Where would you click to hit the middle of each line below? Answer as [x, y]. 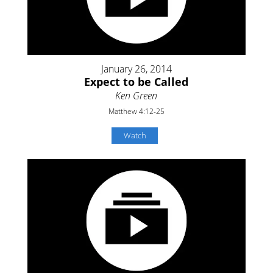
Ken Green [136, 96]
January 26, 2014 [136, 69]
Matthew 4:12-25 [136, 112]
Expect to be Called [136, 82]
